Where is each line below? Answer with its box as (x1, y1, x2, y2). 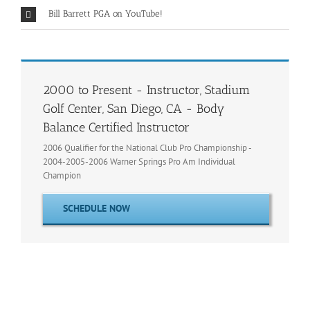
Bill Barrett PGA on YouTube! (48, 8, 163, 19)
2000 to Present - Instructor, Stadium (43, 82, 250, 98)
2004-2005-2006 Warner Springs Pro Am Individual (43, 155, 235, 167)
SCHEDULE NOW (63, 201, 130, 215)
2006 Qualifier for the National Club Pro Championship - (43, 141, 251, 154)
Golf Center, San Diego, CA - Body (43, 101, 225, 117)
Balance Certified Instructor (43, 120, 190, 136)
